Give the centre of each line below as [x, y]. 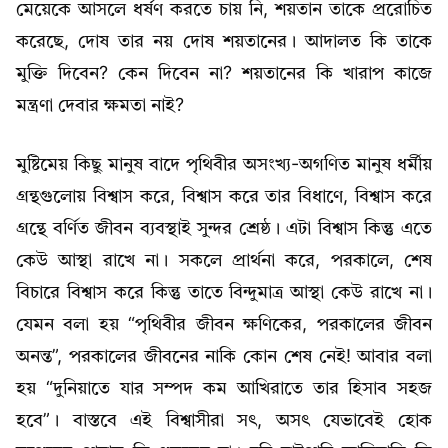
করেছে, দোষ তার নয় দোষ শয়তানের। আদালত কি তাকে [224, 42]
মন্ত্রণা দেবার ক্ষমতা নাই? [100, 106]
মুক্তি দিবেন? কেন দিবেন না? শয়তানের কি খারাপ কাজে [224, 74]
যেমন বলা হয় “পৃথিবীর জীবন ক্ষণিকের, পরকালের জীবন [224, 325]
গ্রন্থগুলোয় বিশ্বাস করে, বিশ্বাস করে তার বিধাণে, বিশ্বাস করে [224, 197]
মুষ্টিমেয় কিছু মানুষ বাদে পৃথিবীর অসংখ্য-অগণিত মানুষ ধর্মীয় [224, 165]
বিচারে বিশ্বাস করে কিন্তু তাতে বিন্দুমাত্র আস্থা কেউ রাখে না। [224, 293]
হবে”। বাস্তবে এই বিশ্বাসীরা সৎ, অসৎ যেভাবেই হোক [224, 421]
